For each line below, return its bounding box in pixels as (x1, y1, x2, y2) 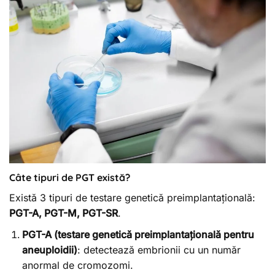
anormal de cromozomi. (21, 259, 133, 272)
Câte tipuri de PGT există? (9, 171, 130, 184)
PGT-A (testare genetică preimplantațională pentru (21, 228, 254, 241)
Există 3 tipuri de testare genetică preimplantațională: (9, 191, 255, 204)
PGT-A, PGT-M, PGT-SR (9, 206, 118, 219)
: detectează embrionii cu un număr (77, 244, 241, 257)
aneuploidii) (21, 244, 77, 257)
